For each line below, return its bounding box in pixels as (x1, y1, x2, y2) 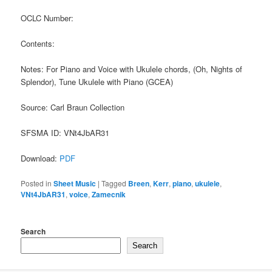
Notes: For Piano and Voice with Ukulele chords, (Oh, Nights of (21, 63, 243, 75)
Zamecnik (92, 188, 126, 200)
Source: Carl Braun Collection (21, 101, 125, 114)
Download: (21, 152, 60, 165)
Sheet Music (53, 177, 97, 189)
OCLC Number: (21, 12, 74, 24)
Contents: (21, 37, 55, 49)
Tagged (101, 177, 127, 188)
